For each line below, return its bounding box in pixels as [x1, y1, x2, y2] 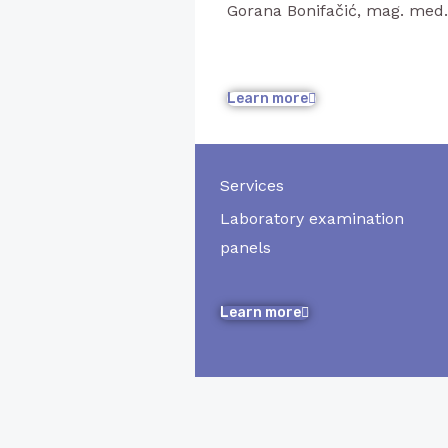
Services [220, 176, 285, 195]
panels [220, 238, 272, 257]
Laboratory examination [220, 209, 405, 228]
